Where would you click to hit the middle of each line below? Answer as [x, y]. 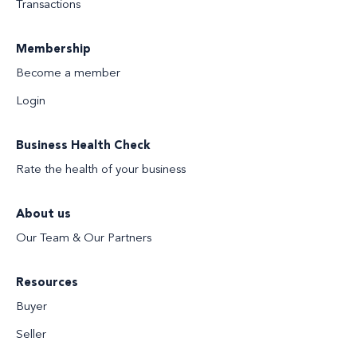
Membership [53, 50]
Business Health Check [83, 147]
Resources [47, 284]
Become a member [68, 74]
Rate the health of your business [101, 171]
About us [43, 215]
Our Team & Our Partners [84, 239]
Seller [31, 335]
